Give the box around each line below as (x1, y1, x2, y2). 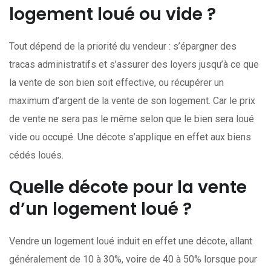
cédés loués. (9, 149, 64, 161)
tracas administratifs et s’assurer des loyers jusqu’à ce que (9, 59, 259, 70)
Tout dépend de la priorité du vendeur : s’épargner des (9, 41, 237, 52)
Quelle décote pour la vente (9, 175, 247, 199)
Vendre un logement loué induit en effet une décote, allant (9, 235, 252, 247)
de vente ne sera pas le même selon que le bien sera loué (9, 113, 254, 125)
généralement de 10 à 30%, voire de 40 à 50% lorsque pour (9, 253, 257, 265)
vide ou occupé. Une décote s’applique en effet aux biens (9, 131, 251, 143)
